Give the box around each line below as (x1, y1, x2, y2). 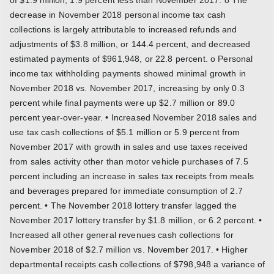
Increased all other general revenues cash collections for (10, 229, 234, 240)
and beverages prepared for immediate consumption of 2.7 (10, 185, 243, 196)
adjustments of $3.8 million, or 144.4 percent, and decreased (10, 39, 251, 49)
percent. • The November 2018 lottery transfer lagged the (10, 200, 237, 210)
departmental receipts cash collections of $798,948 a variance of (10, 259, 265, 269)
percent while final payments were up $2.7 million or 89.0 (10, 97, 235, 108)
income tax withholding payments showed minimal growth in (10, 68, 246, 78)
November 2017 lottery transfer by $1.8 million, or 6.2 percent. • (10, 215, 262, 225)
